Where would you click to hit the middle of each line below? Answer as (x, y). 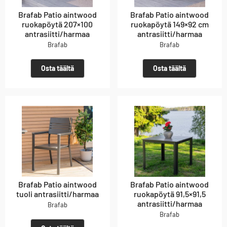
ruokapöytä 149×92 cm (169, 24)
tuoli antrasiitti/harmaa (57, 194)
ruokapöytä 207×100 (58, 24)
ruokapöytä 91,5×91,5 (169, 194)
